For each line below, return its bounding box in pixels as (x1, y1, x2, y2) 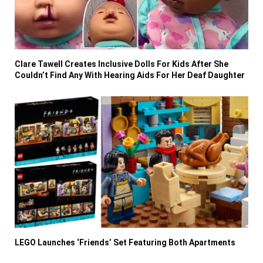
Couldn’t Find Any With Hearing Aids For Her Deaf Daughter (15, 70, 245, 80)
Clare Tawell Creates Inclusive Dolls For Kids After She (15, 59, 228, 69)
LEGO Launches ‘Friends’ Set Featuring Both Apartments (15, 237, 235, 247)
